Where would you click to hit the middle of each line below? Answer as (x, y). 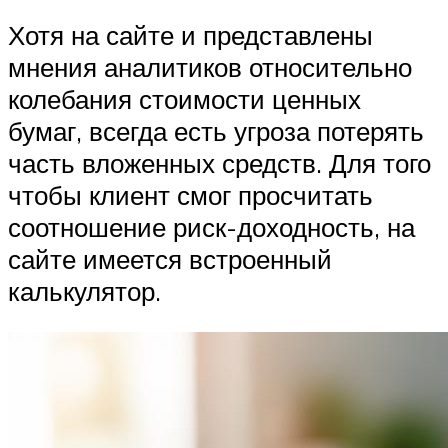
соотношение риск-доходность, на (211, 226)
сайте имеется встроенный (170, 258)
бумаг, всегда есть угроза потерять (216, 130)
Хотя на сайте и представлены (190, 34)
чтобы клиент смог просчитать (190, 194)
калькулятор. (84, 290)
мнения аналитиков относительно (210, 66)
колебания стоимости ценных (184, 98)
